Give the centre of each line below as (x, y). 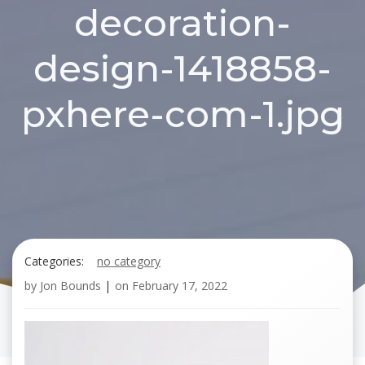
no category (129, 261)
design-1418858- (182, 68)
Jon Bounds (70, 286)
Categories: (54, 261)
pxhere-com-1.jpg (182, 114)
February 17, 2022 (180, 286)
